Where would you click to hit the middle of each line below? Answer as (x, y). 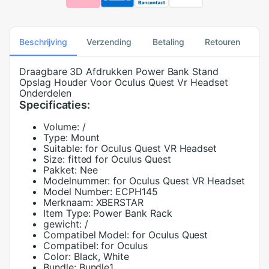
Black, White (101, 256)
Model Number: (78, 192)
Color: (57, 256)
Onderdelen (45, 93)
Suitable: (63, 148)
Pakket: (60, 170)
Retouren (222, 41)
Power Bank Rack (133, 213)
